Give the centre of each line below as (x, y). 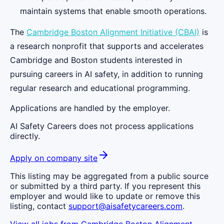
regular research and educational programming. (100, 88)
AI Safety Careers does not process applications (102, 126)
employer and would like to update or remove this (105, 196)
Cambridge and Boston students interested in (96, 60)
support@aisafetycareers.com (125, 206)
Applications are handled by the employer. (90, 108)
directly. (25, 136)
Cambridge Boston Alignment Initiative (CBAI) (113, 32)
